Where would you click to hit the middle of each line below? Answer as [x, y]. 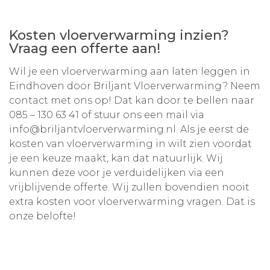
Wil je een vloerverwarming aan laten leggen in [130, 72]
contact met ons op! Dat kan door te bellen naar [132, 101]
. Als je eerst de [212, 130]
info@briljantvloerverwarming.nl [93, 130]
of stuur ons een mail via [142, 115]
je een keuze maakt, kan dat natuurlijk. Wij [116, 159]
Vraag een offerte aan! [85, 49]
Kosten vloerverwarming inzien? [119, 36]
